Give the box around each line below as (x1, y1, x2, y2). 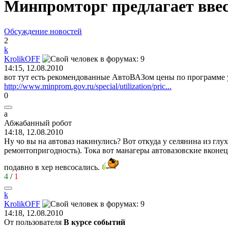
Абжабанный (4, 118, 50, 127)
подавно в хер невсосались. (4, 162, 102, 172)
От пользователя (4, 217, 64, 226)
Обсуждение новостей (4, 26, 82, 36)
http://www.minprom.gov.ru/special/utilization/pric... (4, 81, 172, 91)
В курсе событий (64, 217, 125, 226)
